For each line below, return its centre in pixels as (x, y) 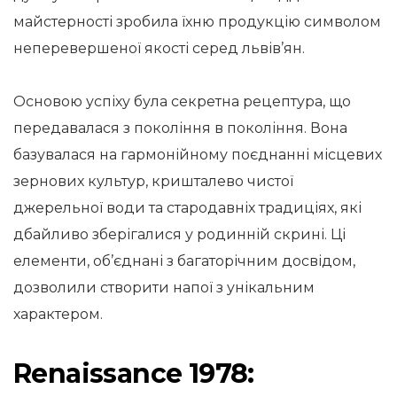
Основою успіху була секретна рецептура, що (182, 101)
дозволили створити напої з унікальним (164, 288)
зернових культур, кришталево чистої (153, 181)
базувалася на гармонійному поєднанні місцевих (198, 155)
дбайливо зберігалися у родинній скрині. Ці (179, 234)
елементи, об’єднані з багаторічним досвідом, (184, 261)
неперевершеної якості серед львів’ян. (159, 48)
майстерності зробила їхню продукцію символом (197, 22)
